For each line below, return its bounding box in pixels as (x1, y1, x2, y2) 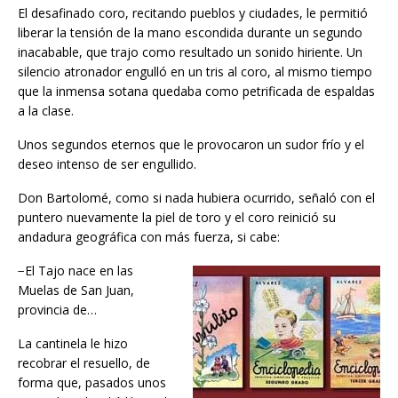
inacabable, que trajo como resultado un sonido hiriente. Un (18, 43, 362, 60)
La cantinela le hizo (18, 334, 128, 352)
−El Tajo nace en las (18, 261, 133, 279)
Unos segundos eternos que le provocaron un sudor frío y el (18, 135, 364, 153)
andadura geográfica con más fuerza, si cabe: (18, 227, 280, 245)
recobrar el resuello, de (18, 354, 150, 371)
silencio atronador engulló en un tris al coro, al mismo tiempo (18, 62, 372, 80)
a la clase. (18, 101, 74, 119)
